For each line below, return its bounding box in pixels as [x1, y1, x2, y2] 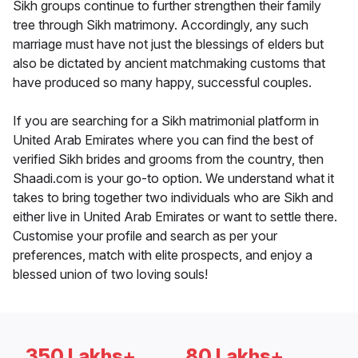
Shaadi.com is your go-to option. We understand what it [13, 170, 334, 187]
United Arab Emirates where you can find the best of [13, 132, 314, 149]
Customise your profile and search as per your [13, 228, 277, 245]
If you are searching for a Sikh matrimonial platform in [13, 113, 319, 129]
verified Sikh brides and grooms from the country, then [13, 151, 324, 168]
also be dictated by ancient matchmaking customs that [13, 55, 325, 72]
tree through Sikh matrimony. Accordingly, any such [13, 17, 308, 34]
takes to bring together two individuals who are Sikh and [13, 189, 333, 206]
